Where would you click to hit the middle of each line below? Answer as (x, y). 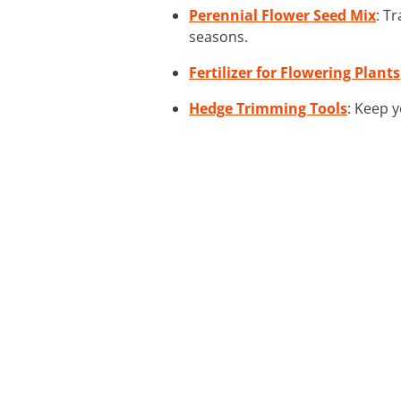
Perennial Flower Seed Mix (282, 15)
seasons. (218, 36)
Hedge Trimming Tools (268, 108)
